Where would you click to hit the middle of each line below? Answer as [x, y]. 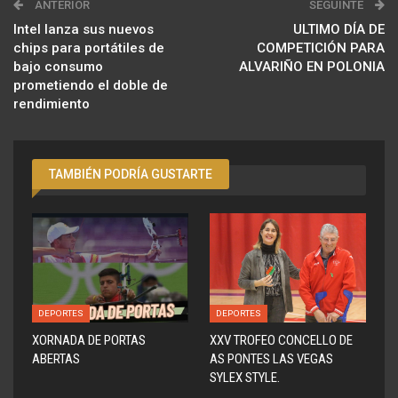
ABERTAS [56, 358]
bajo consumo [58, 66]
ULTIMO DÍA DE [339, 29]
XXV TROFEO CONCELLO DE [281, 340]
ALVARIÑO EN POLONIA [312, 66]
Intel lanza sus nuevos [84, 29]
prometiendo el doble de [91, 85]
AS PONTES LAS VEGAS [271, 358]
